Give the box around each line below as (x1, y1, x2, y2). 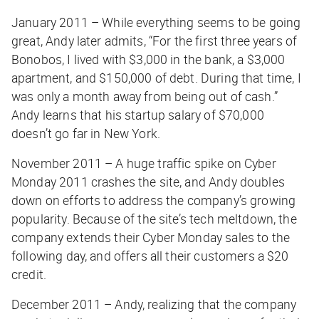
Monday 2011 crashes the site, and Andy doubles (11, 173, 285, 191)
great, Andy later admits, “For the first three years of (11, 32, 298, 50)
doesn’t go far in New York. (11, 125, 161, 142)
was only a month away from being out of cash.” (11, 88, 278, 105)
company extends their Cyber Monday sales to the (11, 229, 291, 246)
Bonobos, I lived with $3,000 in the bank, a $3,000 (11, 51, 286, 68)
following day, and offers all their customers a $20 (11, 247, 289, 265)
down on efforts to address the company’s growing (11, 192, 296, 209)
